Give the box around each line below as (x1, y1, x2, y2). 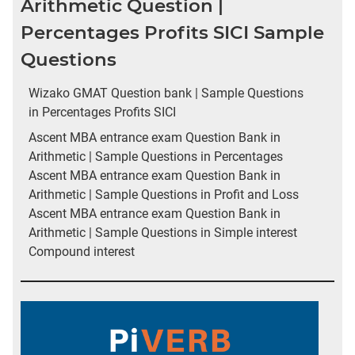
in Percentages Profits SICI (29, 105, 176, 120)
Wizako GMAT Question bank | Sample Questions (29, 86, 303, 101)
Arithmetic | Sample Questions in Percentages (29, 148, 283, 164)
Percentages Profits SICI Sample (21, 21, 324, 44)
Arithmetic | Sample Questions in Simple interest (29, 224, 297, 240)
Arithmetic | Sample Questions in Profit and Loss (29, 186, 299, 202)
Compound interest (29, 243, 135, 259)
